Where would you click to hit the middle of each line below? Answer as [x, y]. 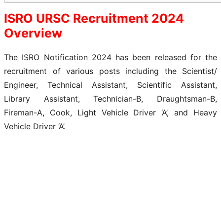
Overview [33, 33]
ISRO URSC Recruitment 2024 [94, 18]
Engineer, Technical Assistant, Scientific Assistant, [110, 85]
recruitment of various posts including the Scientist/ [110, 71]
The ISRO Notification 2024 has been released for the [110, 57]
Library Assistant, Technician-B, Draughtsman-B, [110, 98]
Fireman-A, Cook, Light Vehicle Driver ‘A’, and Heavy [110, 112]
